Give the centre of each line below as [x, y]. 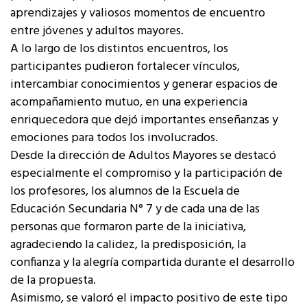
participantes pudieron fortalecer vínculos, [125, 67]
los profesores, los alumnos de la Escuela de [125, 192]
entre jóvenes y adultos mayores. [97, 32]
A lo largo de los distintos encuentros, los [119, 49]
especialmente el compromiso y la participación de [146, 174]
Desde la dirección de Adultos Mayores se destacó [143, 156]
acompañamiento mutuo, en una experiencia [129, 103]
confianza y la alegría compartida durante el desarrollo [152, 263]
